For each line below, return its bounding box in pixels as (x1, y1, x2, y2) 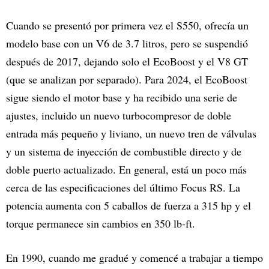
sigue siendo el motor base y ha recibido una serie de (6, 90, 237, 105)
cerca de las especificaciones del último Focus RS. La (6, 180, 240, 195)
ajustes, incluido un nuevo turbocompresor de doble (6, 108, 231, 123)
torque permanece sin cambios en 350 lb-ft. (6, 216, 195, 231)
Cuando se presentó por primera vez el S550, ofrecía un (6, 18, 249, 33)
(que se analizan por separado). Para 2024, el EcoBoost (6, 72, 247, 87)
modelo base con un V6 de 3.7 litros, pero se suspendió (6, 36, 248, 51)
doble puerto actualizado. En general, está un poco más (6, 162, 247, 177)
